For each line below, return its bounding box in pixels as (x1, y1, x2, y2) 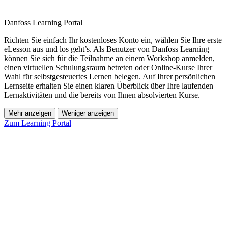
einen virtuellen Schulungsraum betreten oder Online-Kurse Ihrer (4, 63, 212, 72)
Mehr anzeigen (8, 109, 51, 118)
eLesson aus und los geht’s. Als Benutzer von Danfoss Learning (4, 45, 209, 54)
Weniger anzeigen (62, 109, 114, 118)
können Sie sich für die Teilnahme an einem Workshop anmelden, (4, 54, 215, 63)
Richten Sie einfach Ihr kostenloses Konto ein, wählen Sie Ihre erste (4, 36, 222, 45)
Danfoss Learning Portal (4, 18, 82, 27)
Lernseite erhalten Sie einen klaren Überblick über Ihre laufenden (4, 81, 213, 91)
